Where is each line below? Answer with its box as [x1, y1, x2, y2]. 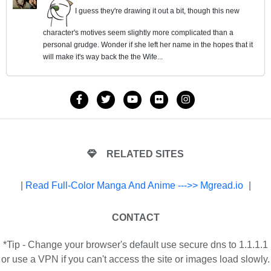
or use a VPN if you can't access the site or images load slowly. [1, 253, 270, 264]
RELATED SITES [106, 148, 184, 159]
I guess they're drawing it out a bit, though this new [73, 6, 240, 15]
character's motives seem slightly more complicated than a [43, 28, 233, 37]
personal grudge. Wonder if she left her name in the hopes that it [43, 40, 253, 49]
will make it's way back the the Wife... [43, 52, 163, 61]
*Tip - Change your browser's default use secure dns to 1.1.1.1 [3, 239, 268, 250]
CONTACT [111, 212, 160, 223]
